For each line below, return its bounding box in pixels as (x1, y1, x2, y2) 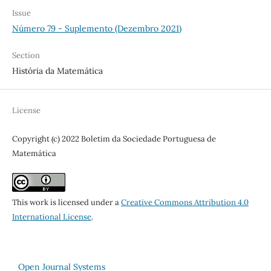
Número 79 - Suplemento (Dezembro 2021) (11, 22, 181, 34)
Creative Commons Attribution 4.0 (120, 197, 249, 207)
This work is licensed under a (11, 197, 121, 207)
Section (11, 50, 40, 60)
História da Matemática (11, 65, 103, 76)
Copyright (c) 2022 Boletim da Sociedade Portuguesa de (11, 133, 216, 144)
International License (11, 211, 91, 222)
